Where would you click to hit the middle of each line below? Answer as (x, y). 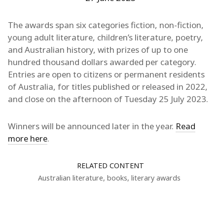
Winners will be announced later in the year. (92, 126)
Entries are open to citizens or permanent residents (106, 74)
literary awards (156, 178)
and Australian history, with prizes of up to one (98, 50)
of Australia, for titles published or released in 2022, (108, 87)
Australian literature (71, 178)
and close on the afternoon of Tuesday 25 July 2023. (108, 99)
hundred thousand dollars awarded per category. (102, 62)
